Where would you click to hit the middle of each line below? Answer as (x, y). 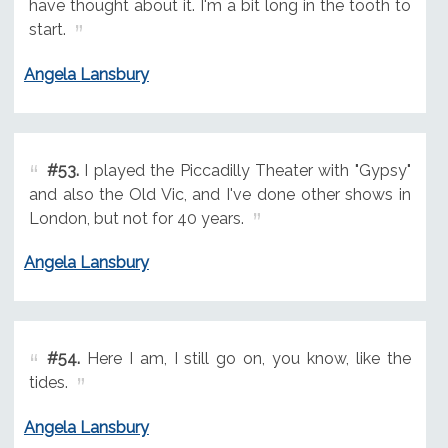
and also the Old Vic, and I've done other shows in (219, 194)
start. (47, 29)
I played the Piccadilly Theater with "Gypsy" (244, 170)
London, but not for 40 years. (136, 218)
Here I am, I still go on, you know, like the (245, 359)
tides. (48, 383)
